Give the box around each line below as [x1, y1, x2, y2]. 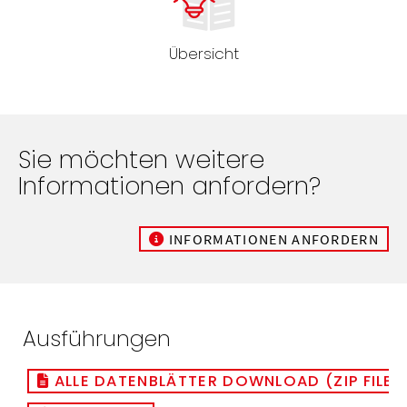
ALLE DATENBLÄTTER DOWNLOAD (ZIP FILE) [49, 370, 403, 392]
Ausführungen [23, 323, 171, 353]
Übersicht [168, 42, 239, 65]
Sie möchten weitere [18, 142, 264, 176]
